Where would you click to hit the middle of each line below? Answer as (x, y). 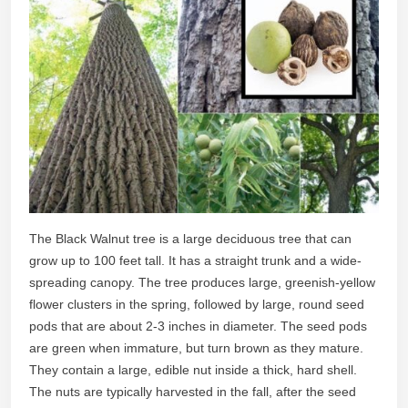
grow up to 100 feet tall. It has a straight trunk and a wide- (195, 261)
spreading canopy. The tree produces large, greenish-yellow (202, 283)
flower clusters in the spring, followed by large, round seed (197, 305)
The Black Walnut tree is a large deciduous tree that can (190, 239)
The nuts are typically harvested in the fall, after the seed (193, 392)
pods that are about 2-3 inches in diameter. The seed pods (198, 326)
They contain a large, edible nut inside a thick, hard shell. (193, 370)
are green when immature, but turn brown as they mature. (196, 348)
